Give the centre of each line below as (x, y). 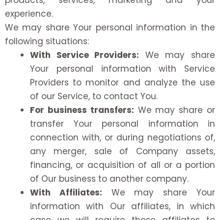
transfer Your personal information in (123, 124)
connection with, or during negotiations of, (123, 138)
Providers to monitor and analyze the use (123, 83)
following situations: (47, 41)
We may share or (175, 110)
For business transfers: (82, 110)
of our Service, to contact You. (94, 96)
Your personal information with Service (123, 69)
